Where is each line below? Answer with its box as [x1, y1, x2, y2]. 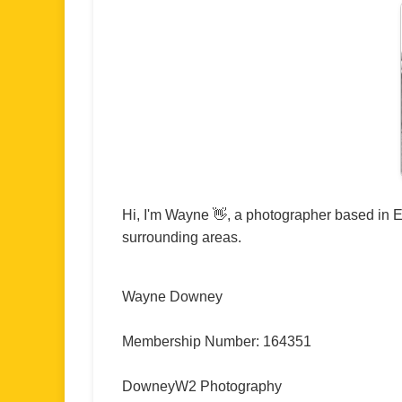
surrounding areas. [122, 230, 241, 245]
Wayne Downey [122, 289, 223, 304]
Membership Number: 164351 [122, 334, 311, 349]
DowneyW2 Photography [122, 379, 282, 394]
